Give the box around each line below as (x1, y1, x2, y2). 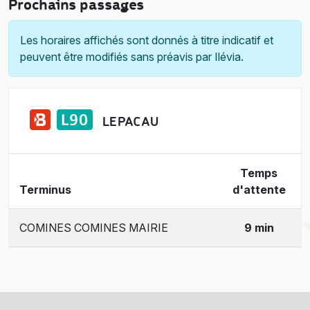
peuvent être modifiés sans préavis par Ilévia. (20, 50, 244, 64)
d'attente (232, 182, 286, 197)
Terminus (19, 182, 71, 197)
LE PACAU (102, 114, 159, 129)
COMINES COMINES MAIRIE (19, 220, 168, 235)
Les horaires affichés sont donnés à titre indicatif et (20, 33, 273, 47)
